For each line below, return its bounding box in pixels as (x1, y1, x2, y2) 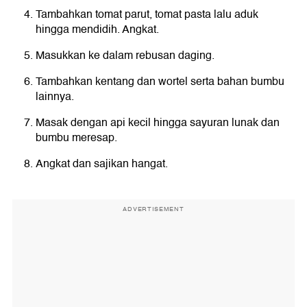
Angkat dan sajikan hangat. (36, 155, 168, 173)
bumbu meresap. (36, 129, 117, 147)
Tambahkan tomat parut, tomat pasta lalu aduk (36, 5, 258, 24)
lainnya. (36, 88, 74, 106)
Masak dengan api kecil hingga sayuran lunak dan (36, 114, 280, 132)
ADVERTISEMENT (123, 204, 184, 214)
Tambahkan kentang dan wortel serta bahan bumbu (36, 73, 284, 91)
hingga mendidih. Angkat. (36, 21, 159, 39)
